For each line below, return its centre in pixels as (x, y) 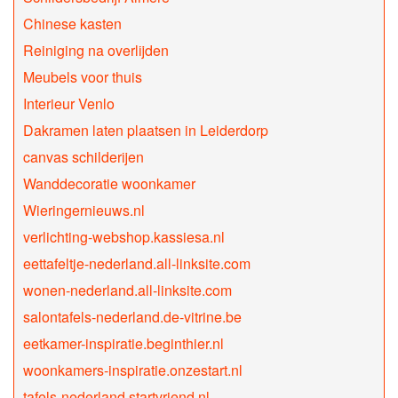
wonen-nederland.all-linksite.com (127, 291)
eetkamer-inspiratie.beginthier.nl (123, 344)
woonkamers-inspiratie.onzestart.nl (133, 370)
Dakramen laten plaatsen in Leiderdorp (146, 131)
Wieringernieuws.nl (84, 211)
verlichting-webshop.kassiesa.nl (124, 237)
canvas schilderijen (84, 157)
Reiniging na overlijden (96, 51)
